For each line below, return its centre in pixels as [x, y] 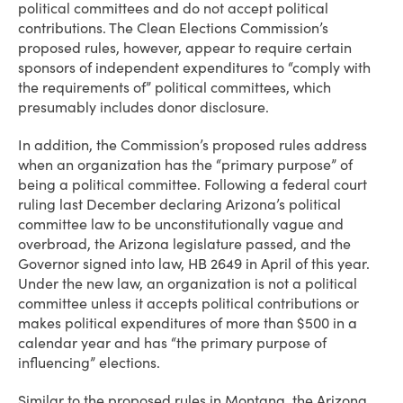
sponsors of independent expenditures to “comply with [194, 67]
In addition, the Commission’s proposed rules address [193, 145]
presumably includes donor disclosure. [143, 107]
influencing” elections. [89, 363]
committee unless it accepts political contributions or [188, 303]
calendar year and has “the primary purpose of [172, 343]
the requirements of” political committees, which [175, 87]
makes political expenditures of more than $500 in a [188, 323]
